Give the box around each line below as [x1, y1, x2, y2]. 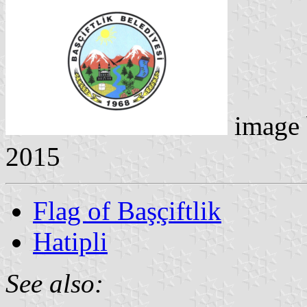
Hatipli [33, 226, 108, 256]
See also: [5, 268, 103, 298]
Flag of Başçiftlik [33, 195, 221, 225]
